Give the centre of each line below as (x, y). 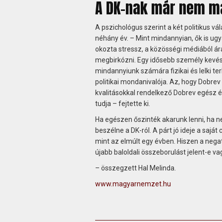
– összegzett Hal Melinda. (135, 168)
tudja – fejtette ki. (122, 103)
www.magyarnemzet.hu (133, 184)
